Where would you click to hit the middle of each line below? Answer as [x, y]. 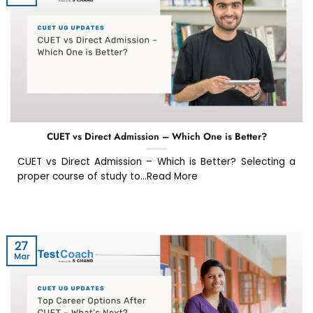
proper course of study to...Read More [108, 176]
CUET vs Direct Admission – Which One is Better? [156, 136]
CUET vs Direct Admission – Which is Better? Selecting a [156, 161]
